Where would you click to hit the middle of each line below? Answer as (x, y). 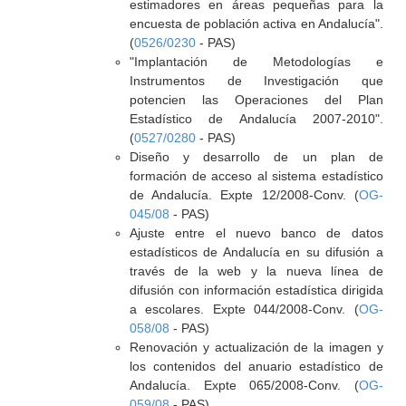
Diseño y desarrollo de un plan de (256, 157)
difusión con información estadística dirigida (256, 290)
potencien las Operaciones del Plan (256, 100)
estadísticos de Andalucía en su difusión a (256, 252)
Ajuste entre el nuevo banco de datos (256, 233)
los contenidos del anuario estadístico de (256, 366)
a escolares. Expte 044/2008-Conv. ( (244, 309)
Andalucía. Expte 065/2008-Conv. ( (244, 385)
